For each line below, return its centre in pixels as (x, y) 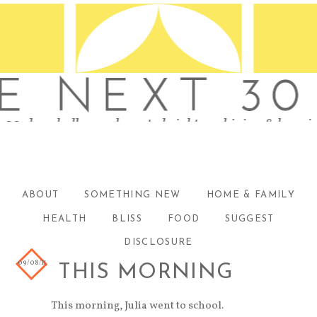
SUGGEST (250, 219)
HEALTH (65, 219)
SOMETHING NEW (133, 195)
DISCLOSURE (158, 242)
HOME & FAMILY (251, 195)
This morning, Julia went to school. (138, 306)
